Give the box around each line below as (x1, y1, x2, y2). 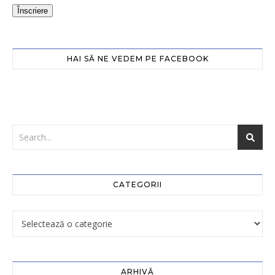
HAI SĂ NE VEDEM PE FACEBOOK (66, 54, 209, 63)
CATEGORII (113, 180, 162, 189)
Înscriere (17, 6, 48, 15)
